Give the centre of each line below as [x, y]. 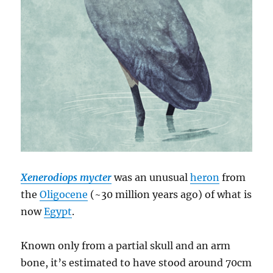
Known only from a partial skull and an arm [126, 245]
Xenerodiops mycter [66, 177]
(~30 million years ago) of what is [170, 194]
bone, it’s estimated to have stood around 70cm [136, 262]
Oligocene [64, 194]
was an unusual [151, 177]
